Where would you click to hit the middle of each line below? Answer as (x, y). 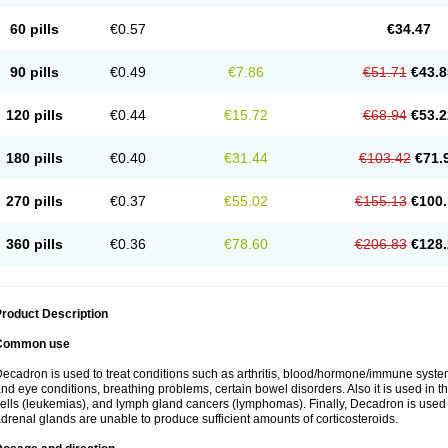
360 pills (34, 244)
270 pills (34, 201)
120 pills (34, 115)
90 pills (34, 72)
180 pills (34, 158)
